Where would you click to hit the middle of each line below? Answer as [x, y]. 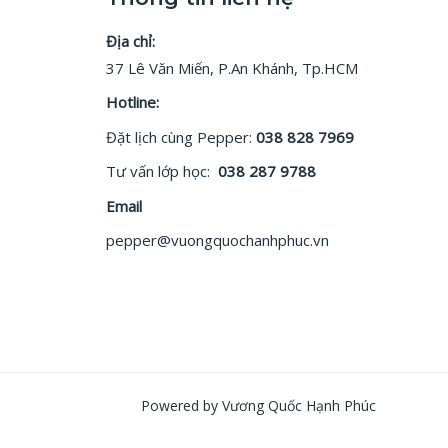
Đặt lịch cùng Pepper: [181, 136]
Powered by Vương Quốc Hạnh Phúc [258, 405]
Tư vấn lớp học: [158, 171]
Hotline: [132, 102]
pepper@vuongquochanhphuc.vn [217, 240]
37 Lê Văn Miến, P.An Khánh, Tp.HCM [232, 67]
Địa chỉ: [130, 40]
